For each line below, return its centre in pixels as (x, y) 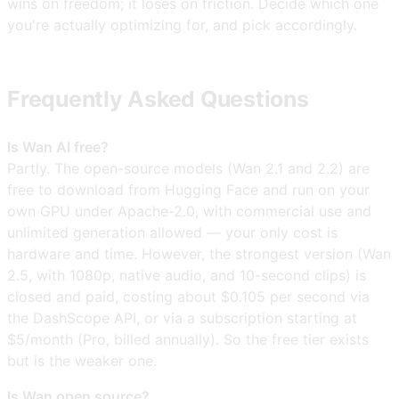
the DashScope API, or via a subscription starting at (182, 318)
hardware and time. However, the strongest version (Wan (199, 253)
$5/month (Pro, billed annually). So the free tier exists (188, 339)
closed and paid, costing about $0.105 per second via (188, 296)
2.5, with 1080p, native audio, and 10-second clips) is (187, 275)
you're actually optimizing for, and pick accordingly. (182, 25)
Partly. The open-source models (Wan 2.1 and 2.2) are (188, 168)
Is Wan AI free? (58, 147)
